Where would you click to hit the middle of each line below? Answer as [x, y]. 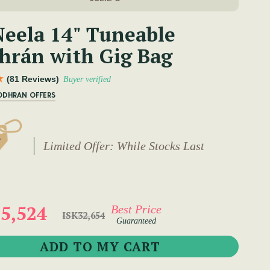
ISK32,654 [83, 215]
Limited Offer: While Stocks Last [124, 146]
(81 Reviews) [33, 79]
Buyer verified [87, 80]
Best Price [136, 209]
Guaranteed [136, 221]
